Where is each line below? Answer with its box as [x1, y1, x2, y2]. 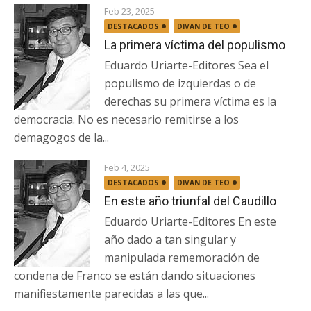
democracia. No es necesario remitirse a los [14, 112, 239, 127]
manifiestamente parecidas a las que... [14, 286, 209, 301]
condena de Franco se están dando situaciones [14, 268, 255, 283]
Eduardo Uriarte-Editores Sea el [104, 58, 269, 73]
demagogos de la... [14, 130, 109, 145]
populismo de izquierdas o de [104, 76, 256, 91]
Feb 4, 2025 [104, 161, 150, 174]
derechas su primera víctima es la [104, 94, 276, 109]
